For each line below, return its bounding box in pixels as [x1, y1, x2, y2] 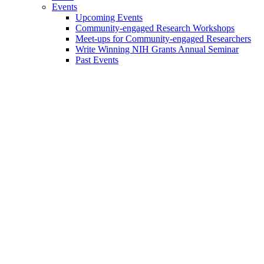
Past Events [75, 54, 118, 65]
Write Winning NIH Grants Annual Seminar [75, 44, 239, 54]
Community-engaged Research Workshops [75, 22, 235, 33]
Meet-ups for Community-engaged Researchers [75, 33, 251, 44]
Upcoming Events [75, 12, 143, 22]
